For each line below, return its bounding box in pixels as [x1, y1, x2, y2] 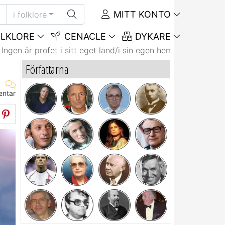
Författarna [26, 60, 69, 77]
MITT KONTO [111, 9, 171, 20]
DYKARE [133, 31, 171, 42]
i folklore [13, 9, 47, 20]
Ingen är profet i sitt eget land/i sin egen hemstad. [2, 45, 192, 55]
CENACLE [61, 31, 106, 42]
